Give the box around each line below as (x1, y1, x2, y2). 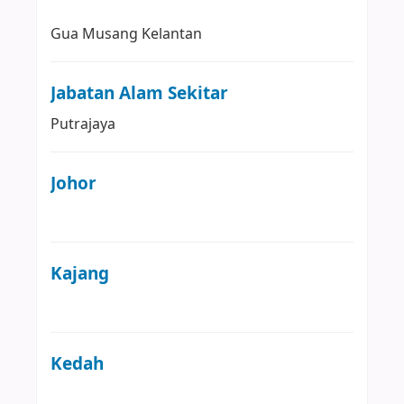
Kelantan (142, 23, 202, 45)
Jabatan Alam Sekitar (50, 79, 228, 106)
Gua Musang (50, 23, 138, 45)
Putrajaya (50, 113, 115, 135)
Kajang (50, 260, 109, 287)
